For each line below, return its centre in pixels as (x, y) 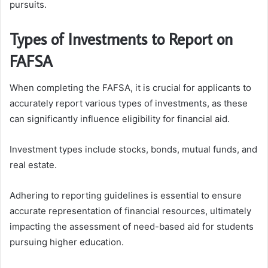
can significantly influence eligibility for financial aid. (120, 118)
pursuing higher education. (67, 242)
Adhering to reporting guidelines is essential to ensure (126, 195)
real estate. (33, 165)
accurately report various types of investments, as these (129, 103)
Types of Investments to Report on (121, 39)
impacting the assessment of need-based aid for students (132, 226)
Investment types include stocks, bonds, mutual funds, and (133, 149)
